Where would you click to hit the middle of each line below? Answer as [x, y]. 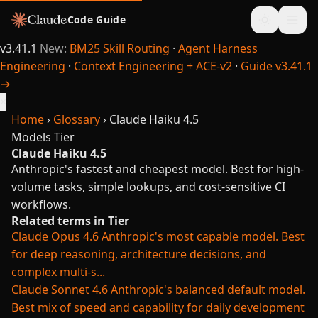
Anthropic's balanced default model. [208, 290]
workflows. [41, 204]
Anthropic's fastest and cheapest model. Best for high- [158, 169]
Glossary [77, 119]
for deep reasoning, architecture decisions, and [139, 254]
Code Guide [97, 20]
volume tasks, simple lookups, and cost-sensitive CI [148, 187]
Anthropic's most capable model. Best [203, 236]
